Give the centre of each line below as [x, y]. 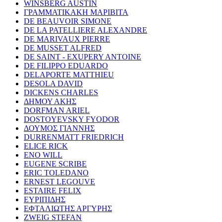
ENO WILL [43, 155]
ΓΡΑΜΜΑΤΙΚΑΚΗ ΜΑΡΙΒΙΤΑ [76, 12]
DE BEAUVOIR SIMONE [68, 21]
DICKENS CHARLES [61, 92]
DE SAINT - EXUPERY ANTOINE [83, 56]
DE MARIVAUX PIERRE [67, 39]
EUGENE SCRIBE [55, 164]
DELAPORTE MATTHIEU [69, 74]
